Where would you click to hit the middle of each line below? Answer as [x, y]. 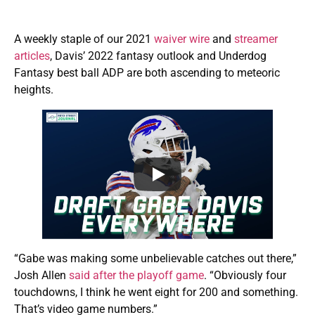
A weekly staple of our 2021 [84, 39]
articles [32, 56]
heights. [34, 89]
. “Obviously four [245, 276]
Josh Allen [41, 276]
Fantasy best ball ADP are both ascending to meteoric [147, 72]
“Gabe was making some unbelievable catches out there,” [155, 259]
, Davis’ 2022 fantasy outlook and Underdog [158, 56]
